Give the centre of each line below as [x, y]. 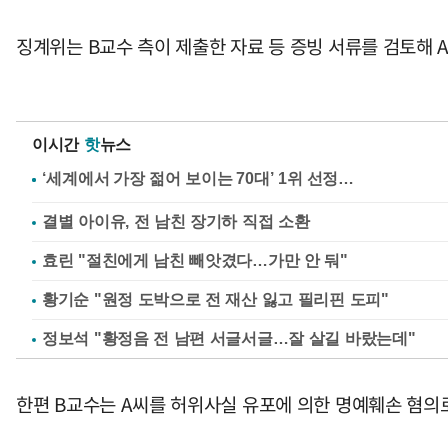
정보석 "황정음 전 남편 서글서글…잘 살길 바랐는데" [229, 338]
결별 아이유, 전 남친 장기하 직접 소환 [176, 221]
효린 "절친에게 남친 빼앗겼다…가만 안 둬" [195, 260]
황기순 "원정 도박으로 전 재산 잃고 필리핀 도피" [215, 299]
